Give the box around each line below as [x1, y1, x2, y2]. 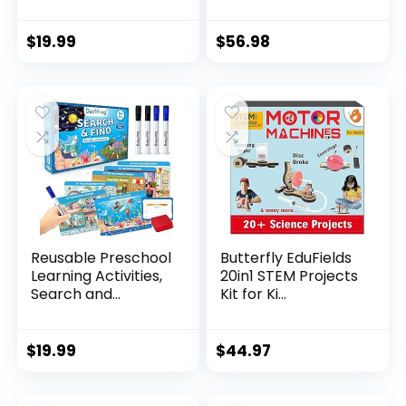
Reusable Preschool [31, 247, 172, 269]
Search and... [31, 284, 121, 305]
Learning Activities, [31, 266, 163, 287]
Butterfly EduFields [220, 247, 353, 269]
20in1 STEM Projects [220, 266, 359, 287]
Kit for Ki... [220, 284, 287, 305]
